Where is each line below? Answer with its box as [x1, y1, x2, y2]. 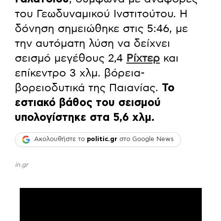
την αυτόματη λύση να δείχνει [15, 37, 170, 49]
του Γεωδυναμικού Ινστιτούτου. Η [15, 8, 188, 19]
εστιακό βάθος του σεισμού [15, 97, 161, 108]
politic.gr [87, 136, 117, 143]
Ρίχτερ [126, 52, 160, 64]
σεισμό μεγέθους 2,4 [15, 52, 126, 64]
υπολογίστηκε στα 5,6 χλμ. [15, 111, 154, 123]
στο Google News [117, 136, 174, 143]
